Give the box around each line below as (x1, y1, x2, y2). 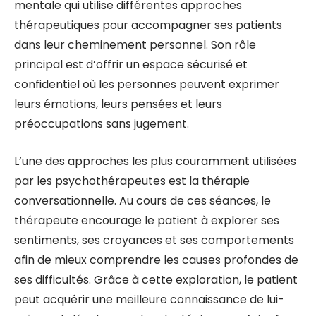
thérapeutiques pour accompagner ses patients (14, 17, 282, 33)
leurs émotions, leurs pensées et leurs (14, 96, 222, 112)
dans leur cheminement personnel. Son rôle (14, 37, 256, 53)
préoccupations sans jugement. (14, 116, 189, 132)
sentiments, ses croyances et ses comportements (14, 232, 294, 248)
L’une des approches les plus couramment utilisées (14, 153, 296, 169)
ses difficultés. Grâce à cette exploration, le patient (14, 272, 298, 288)
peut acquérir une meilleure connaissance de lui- (14, 291, 284, 308)
